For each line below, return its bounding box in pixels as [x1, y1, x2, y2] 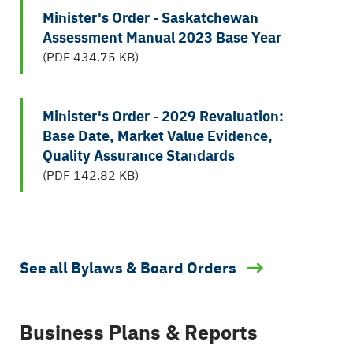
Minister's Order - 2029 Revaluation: [43, 104, 284, 125]
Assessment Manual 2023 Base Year [43, 25, 281, 46]
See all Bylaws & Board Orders [20, 256, 236, 278]
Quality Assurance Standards [43, 143, 235, 165]
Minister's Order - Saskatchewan [43, 6, 258, 27]
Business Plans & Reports [20, 317, 258, 345]
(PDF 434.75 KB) [43, 46, 139, 65]
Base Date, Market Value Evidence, [43, 124, 273, 145]
